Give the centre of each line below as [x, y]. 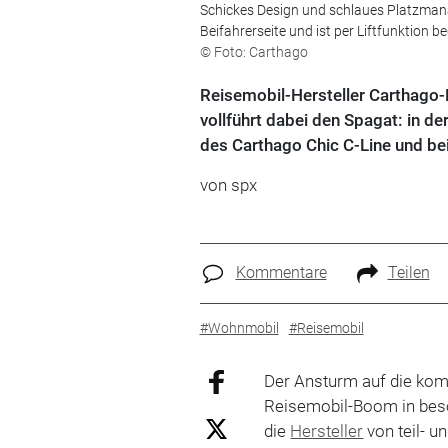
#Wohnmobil [239, 327]
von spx [228, 185]
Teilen [408, 272]
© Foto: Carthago [253, 52]
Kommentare [281, 272]
